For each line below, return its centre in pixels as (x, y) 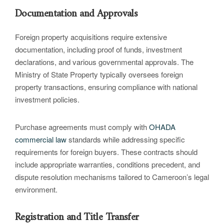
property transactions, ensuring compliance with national (106, 87)
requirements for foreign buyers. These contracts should (106, 152)
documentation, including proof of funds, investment (98, 49)
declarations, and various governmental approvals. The (104, 62)
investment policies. (47, 99)
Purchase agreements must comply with (82, 127)
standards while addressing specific (126, 139)
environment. (36, 189)
